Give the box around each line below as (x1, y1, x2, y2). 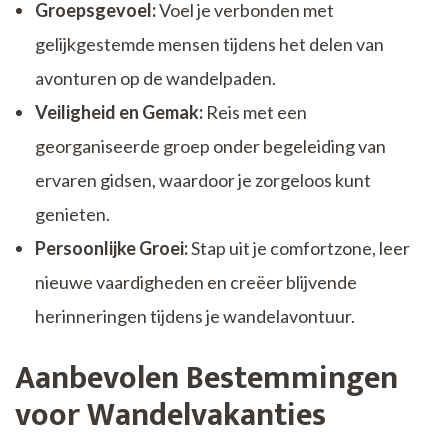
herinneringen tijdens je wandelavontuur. (35, 305, 355, 328)
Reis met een (203, 101, 307, 124)
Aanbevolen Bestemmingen (15, 352, 398, 406)
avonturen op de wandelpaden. (35, 67, 276, 90)
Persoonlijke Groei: (35, 237, 188, 260)
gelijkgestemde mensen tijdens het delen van (35, 33, 384, 56)
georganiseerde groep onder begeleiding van (35, 135, 386, 158)
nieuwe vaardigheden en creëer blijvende (35, 271, 357, 294)
